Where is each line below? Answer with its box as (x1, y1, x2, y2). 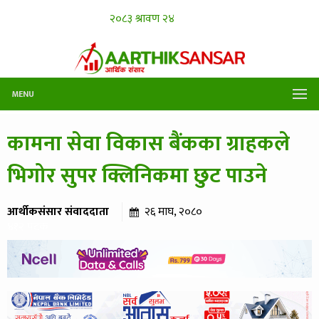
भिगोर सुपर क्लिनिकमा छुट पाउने (7, 157, 267, 194)
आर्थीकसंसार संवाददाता (7, 202, 109, 221)
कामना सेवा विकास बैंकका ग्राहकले (7, 125, 290, 162)
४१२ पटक (7, 216, 48, 236)
